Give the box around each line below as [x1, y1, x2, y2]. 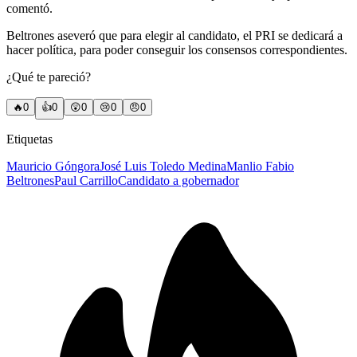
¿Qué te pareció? [6, 70, 91, 84]
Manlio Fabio [226, 159, 294, 174]
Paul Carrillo [54, 174, 118, 188]
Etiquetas [6, 132, 53, 147]
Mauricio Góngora [6, 159, 100, 174]
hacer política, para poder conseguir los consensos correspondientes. [6, 43, 347, 57]
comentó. [6, 2, 53, 16]
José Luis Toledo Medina [100, 159, 226, 174]
